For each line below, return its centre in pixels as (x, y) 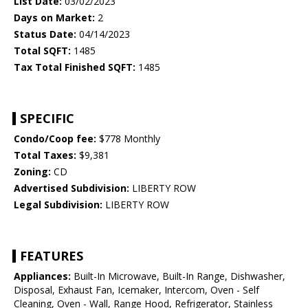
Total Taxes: (45, 155)
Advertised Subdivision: (71, 188)
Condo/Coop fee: (55, 139)
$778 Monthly (128, 139)
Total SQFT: (42, 51)
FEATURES (52, 256)
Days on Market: (54, 18)
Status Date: (45, 34)
